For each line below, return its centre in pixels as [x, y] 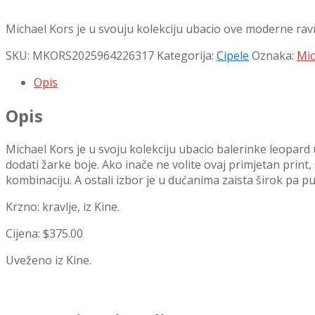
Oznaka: [274, 55]
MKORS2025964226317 [93, 55]
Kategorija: [187, 55]
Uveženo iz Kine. [49, 260]
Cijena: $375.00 [44, 233]
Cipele [233, 55]
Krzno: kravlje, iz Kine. [63, 206]
